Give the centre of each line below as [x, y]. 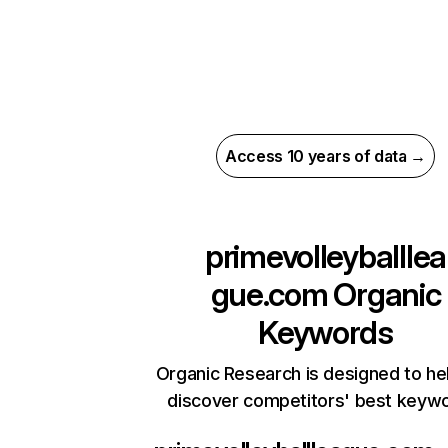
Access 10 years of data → [325, 156]
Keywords [325, 332]
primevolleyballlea [325, 256]
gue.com [269, 294]
